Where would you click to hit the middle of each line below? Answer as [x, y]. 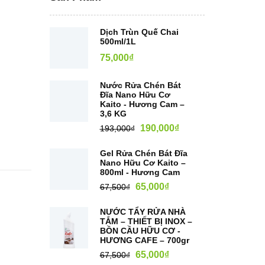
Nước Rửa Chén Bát [140, 85]
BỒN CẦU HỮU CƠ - [140, 231]
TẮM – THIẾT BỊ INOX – [146, 221]
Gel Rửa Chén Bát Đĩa [143, 153]
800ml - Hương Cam [140, 172]
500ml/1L [118, 41]
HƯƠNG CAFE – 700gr [144, 240]
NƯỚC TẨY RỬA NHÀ [143, 212]
